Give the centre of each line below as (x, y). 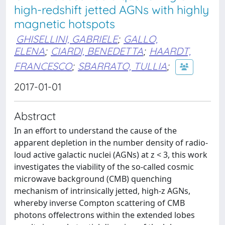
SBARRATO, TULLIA (122, 66)
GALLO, (141, 39)
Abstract (35, 116)
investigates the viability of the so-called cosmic (104, 167)
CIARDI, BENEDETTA (97, 51)
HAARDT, (170, 51)
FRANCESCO (43, 66)
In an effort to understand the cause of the (95, 131)
